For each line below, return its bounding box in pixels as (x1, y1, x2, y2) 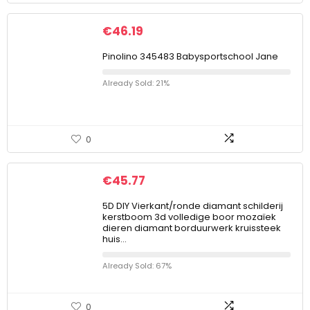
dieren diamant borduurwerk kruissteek (102, 221, 281, 235)
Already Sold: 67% (102, 260, 172, 271)
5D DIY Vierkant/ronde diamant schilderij (102, 199, 283, 212)
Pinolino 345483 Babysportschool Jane (102, 50, 278, 63)
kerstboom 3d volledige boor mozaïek (102, 210, 276, 224)
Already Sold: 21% (102, 77, 170, 89)
